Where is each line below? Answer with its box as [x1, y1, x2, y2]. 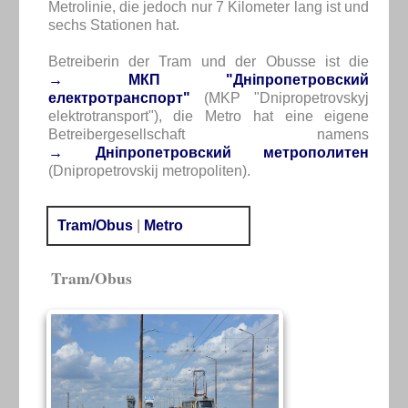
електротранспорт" [47, 89, 190, 106]
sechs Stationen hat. [47, 16, 179, 33]
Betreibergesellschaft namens [47, 126, 370, 142]
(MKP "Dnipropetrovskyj [189, 89, 370, 106]
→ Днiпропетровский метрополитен [47, 144, 370, 160]
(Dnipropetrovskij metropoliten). [47, 162, 250, 178]
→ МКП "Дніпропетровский [47, 71, 370, 87]
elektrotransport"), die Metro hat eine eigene [47, 107, 370, 124]
